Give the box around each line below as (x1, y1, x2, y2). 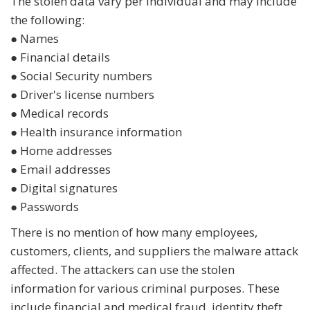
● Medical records (10, 105, 109, 122)
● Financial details (10, 49, 110, 66)
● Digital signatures (10, 180, 118, 197)
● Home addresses (10, 143, 112, 159)
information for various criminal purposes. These (10, 280, 280, 297)
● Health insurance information (10, 124, 182, 140)
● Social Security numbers (10, 68, 152, 84)
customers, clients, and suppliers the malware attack (10, 243, 298, 259)
